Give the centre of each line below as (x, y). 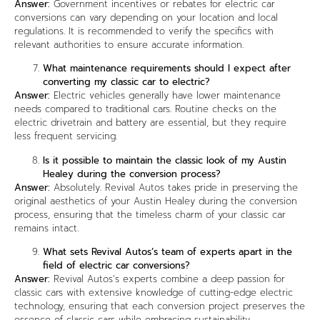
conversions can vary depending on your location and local (146, 18)
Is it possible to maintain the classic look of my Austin (165, 160)
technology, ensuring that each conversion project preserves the (160, 306)
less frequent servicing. (66, 136)
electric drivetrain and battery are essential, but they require (150, 123)
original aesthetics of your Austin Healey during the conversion (156, 201)
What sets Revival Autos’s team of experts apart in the (167, 252)
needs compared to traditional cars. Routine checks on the (145, 109)
